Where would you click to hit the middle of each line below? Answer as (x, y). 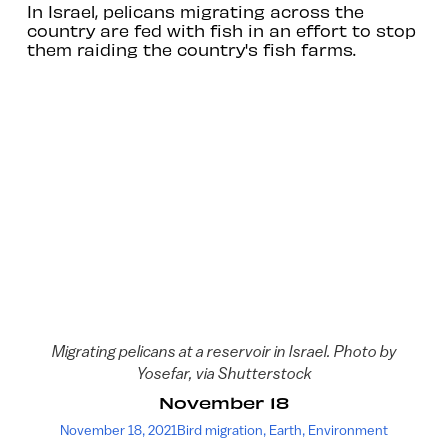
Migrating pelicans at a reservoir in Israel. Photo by (224, 351)
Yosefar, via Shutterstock (224, 373)
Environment (348, 429)
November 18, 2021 (118, 429)
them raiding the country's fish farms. (191, 48)
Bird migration (220, 429)
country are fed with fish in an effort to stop (221, 29)
